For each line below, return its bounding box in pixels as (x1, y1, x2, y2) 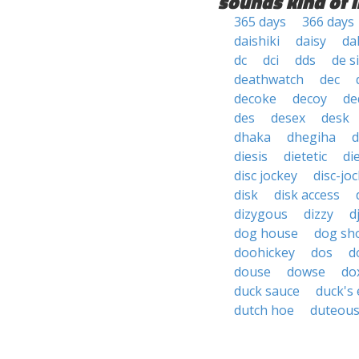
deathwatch (234, 71, 304, 88)
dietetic (284, 147, 327, 165)
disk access (274, 186, 340, 204)
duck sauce (234, 282, 300, 300)
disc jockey (234, 167, 297, 184)
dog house (234, 224, 298, 242)
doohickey (234, 244, 295, 261)
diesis (234, 147, 268, 165)
